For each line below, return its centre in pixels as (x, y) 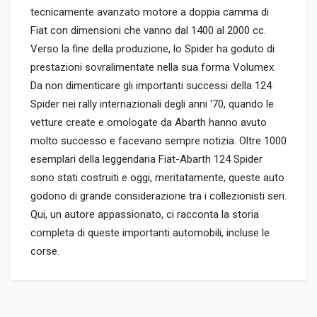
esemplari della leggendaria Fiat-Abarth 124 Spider (146, 160)
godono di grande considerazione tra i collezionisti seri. (158, 196)
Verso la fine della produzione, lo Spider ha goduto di (152, 49)
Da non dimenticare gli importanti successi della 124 (151, 86)
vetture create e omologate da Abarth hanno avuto (149, 123)
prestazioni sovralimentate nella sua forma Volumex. (153, 68)
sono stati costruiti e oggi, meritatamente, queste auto (157, 178)
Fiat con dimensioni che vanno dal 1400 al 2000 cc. (148, 31)
